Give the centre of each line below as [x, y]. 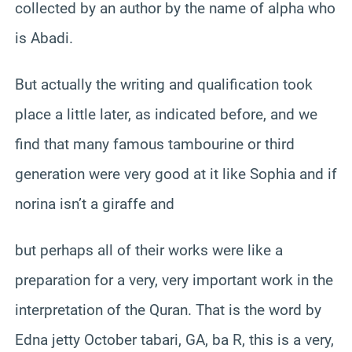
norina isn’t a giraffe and [95, 203]
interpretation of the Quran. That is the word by [168, 310]
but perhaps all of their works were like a [149, 250]
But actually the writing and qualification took [164, 84]
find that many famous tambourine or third [155, 144]
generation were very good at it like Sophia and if [176, 174]
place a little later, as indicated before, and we [166, 114]
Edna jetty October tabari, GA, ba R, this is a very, [174, 339]
